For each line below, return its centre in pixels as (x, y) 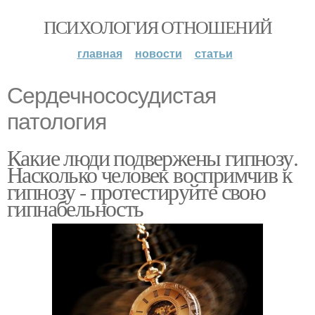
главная (99, 53)
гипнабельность (75, 208)
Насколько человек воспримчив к (149, 174)
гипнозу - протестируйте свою (136, 191)
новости (158, 53)
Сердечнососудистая (111, 96)
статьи (213, 53)
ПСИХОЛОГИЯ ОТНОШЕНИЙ (157, 27)
